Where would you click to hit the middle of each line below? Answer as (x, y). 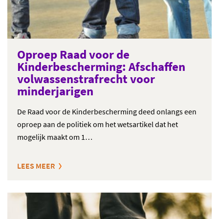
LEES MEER (36, 166)
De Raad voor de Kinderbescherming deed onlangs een (107, 111)
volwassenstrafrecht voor (86, 79)
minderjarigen (55, 91)
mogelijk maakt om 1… (55, 137)
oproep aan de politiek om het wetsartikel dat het (98, 124)
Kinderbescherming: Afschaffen (101, 66)
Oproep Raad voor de (73, 54)
